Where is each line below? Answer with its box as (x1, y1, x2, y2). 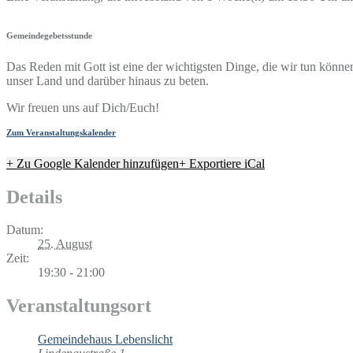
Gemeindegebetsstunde (6, 30, 92, 40)
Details (6, 186, 62, 207)
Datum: (6, 223, 43, 237)
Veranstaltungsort (6, 295, 151, 317)
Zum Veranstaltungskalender (6, 127, 116, 137)
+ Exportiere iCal (179, 156, 265, 170)
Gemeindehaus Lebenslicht (38, 333, 173, 347)
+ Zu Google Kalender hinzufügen (6, 156, 179, 170)
